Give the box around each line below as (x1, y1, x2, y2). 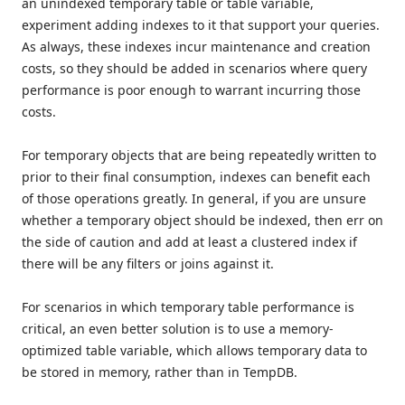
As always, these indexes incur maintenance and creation (22, 37, 371, 55)
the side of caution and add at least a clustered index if (22, 232, 357, 250)
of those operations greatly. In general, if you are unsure (22, 189, 366, 207)
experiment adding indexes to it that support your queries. (22, 15, 380, 33)
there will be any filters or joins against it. (22, 254, 274, 272)
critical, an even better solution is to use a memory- (22, 319, 334, 337)
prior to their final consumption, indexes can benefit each (22, 167, 371, 185)
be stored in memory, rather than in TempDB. (22, 363, 297, 381)
